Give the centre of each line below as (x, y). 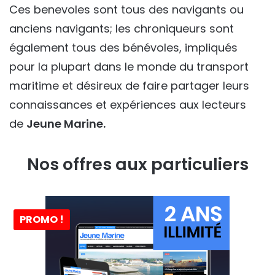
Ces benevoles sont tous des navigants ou (126, 10)
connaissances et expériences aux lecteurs (128, 105)
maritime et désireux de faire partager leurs (129, 86)
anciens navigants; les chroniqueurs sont (122, 29)
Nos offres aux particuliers (137, 165)
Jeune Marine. (66, 124)
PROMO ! (42, 220)
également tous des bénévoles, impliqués (123, 48)
